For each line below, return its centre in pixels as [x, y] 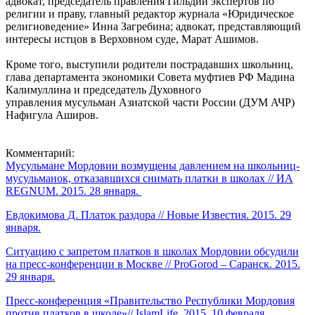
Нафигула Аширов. [53, 115]
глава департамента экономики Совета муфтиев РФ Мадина [150, 77]
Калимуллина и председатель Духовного [103, 89]
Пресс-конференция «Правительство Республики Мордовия [150, 300]
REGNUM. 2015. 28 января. [73, 191]
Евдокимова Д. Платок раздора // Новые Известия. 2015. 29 [148, 214]
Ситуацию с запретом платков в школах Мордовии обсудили [152, 251]
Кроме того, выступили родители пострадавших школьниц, [149, 64]
